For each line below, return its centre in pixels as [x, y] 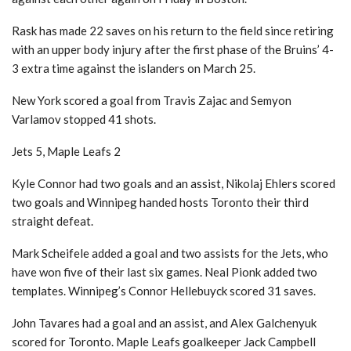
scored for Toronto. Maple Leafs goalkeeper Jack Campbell [164, 342]
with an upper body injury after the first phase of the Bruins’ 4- [173, 49]
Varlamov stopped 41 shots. [84, 119]
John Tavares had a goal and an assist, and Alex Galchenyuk [164, 323]
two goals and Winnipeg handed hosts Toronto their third [160, 202]
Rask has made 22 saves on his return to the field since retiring [173, 31]
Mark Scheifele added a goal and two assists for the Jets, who [170, 253]
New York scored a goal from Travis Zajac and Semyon [152, 100]
